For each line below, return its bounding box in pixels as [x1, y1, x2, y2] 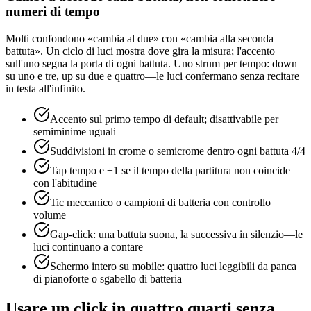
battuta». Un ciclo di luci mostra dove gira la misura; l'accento [6, 44, 275, 57]
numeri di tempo [6, 4, 100, 19]
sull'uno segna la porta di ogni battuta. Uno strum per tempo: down [6, 57, 297, 69]
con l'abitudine [33, 176, 97, 189]
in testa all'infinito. [6, 82, 85, 94]
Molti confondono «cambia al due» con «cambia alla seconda [6, 32, 274, 44]
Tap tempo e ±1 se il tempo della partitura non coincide [50, 164, 290, 176]
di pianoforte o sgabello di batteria [33, 272, 182, 285]
